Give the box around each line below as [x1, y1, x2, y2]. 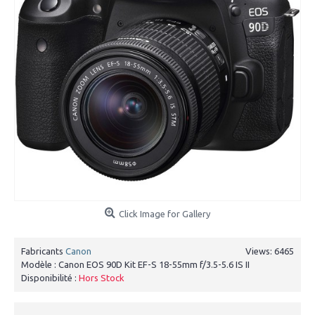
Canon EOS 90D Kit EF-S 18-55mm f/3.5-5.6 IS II [58, 259, 250, 269]
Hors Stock [79, 273, 124, 283]
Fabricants [21, 246, 65, 256]
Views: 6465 [245, 246, 294, 256]
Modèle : [21, 259, 58, 269]
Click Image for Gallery [119, 209, 210, 219]
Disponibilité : [21, 273, 79, 283]
